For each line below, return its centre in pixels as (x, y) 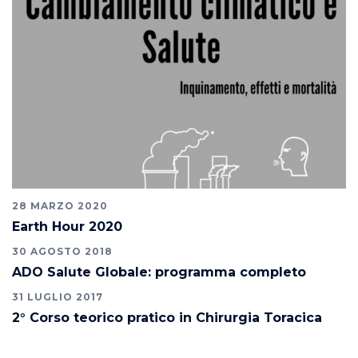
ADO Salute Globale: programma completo (159, 272)
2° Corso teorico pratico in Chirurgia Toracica (167, 318)
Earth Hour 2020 (67, 227)
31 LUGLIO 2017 (58, 297)
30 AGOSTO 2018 (62, 252)
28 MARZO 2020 (60, 206)
